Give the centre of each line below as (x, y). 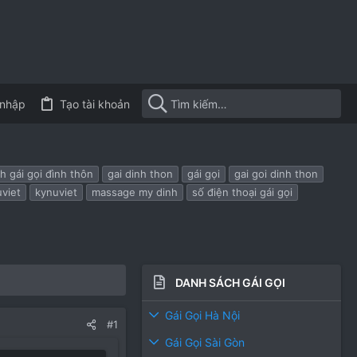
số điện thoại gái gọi (242, 192)
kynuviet (56, 192)
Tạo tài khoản (95, 104)
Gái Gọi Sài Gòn (205, 342)
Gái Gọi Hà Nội (202, 315)
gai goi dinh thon (276, 174)
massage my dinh (135, 192)
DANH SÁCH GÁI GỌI (231, 282)
